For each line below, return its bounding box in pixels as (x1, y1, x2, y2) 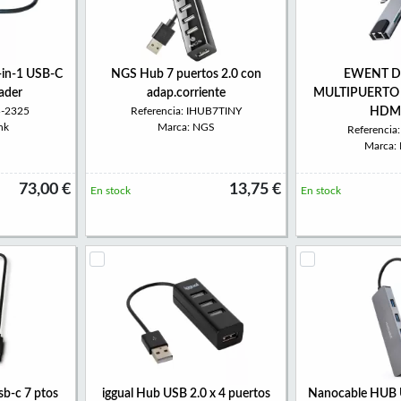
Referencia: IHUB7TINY (130, 106, 242, 116)
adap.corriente (146, 87, 226, 99)
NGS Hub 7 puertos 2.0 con (110, 68, 261, 81)
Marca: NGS (157, 122, 215, 132)
